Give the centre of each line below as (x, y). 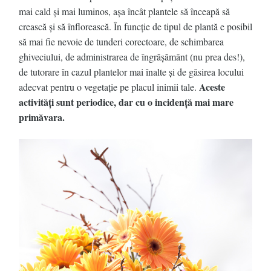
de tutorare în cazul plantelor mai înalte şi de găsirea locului (131, 72)
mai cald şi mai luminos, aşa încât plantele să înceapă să (124, 11)
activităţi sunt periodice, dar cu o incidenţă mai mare (126, 102)
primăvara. (42, 117)
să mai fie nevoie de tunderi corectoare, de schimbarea (121, 42)
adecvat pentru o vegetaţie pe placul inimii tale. (109, 87)
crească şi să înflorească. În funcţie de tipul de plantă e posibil (135, 27)
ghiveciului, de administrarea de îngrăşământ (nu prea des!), (132, 57)
